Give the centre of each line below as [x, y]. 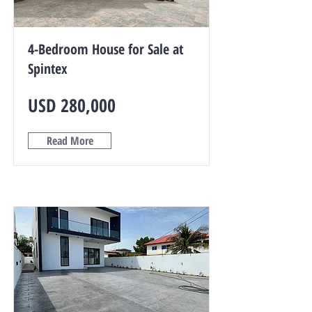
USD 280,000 [72, 105]
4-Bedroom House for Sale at [106, 49]
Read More [70, 141]
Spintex [48, 69]
